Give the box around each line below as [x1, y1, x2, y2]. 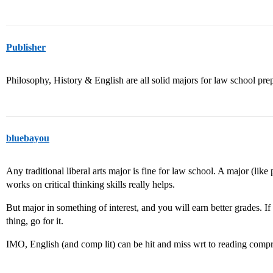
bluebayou [6, 133, 49, 143]
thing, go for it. [6, 216, 63, 226]
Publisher [6, 42, 46, 52]
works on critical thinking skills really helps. [6, 179, 175, 190]
